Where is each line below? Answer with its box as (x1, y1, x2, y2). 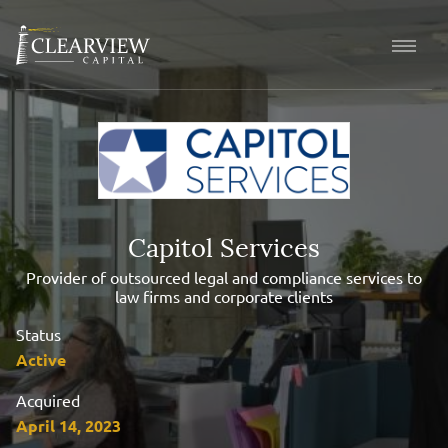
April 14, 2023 (16, 414, 121, 436)
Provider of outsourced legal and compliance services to (26, 266, 422, 287)
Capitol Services (128, 237, 320, 263)
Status (16, 323, 61, 344)
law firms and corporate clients (115, 285, 333, 306)
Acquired (16, 389, 80, 410)
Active (16, 348, 66, 370)
